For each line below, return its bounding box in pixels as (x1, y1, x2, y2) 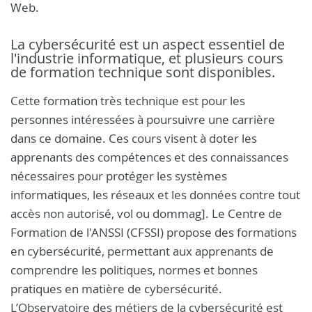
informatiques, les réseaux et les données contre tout (10, 187, 300, 203)
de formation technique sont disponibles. (10, 63, 275, 81)
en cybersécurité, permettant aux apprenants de (10, 243, 274, 259)
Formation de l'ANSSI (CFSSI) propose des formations (10, 224, 297, 240)
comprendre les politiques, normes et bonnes (10, 262, 258, 278)
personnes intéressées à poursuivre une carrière (10, 111, 275, 127)
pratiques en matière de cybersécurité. (10, 281, 222, 297)
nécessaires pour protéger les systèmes (10, 168, 227, 184)
